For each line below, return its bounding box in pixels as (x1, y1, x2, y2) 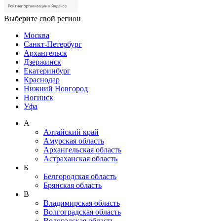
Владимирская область (43, 199, 120, 208)
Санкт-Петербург (24, 40, 82, 49)
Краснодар (24, 75, 60, 84)
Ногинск (24, 93, 53, 102)
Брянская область (43, 181, 102, 190)
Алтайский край (43, 128, 99, 137)
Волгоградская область (43, 208, 121, 217)
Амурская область (43, 137, 104, 146)
